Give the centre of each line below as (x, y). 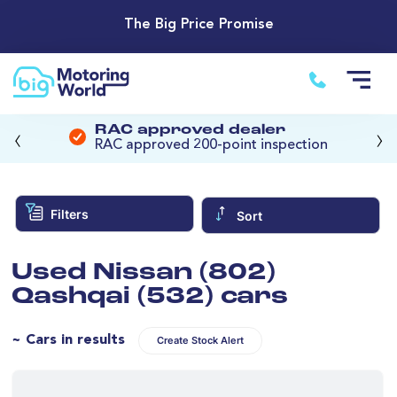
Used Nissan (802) (144, 273)
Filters (69, 214)
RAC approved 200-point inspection (211, 146)
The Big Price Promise (198, 25)
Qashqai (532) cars (150, 297)
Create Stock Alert (200, 340)
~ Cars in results (68, 340)
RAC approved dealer (190, 131)
